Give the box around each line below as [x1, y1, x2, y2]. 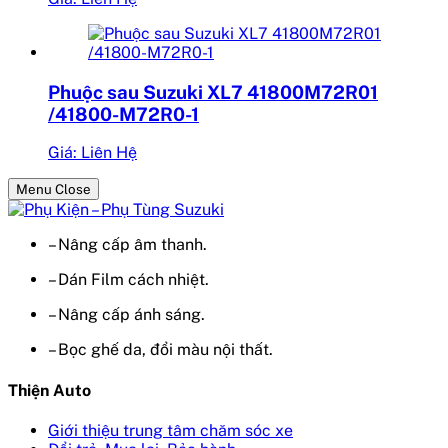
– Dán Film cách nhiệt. [48, 270, 209, 290]
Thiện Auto [8, 380, 91, 400]
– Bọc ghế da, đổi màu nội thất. [48, 340, 273, 360]
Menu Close [16, 181, 91, 198]
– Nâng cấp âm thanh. [48, 235, 207, 255]
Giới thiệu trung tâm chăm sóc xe [48, 420, 293, 440]
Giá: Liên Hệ [48, 143, 137, 163]
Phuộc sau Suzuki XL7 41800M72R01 [48, 80, 378, 103]
